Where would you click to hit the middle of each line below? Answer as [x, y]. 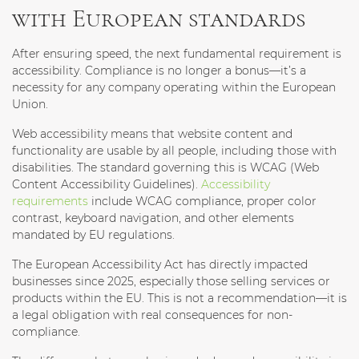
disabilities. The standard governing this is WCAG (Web [165, 168]
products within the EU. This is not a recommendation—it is [179, 298]
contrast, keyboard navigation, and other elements [153, 218]
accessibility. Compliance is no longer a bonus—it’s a [159, 71]
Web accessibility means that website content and [152, 134]
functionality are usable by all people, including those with [174, 151]
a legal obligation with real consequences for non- [152, 315]
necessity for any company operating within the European [174, 88]
